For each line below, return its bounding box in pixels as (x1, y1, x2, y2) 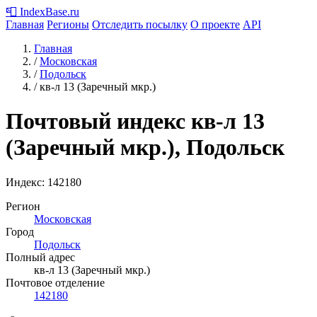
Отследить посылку (92, 18, 188, 30)
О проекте (190, 18, 240, 30)
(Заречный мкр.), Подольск (6, 134, 284, 161)
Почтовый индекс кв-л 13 (6, 108, 265, 134)
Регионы (47, 18, 89, 30)
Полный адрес (6, 250, 75, 263)
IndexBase (20, 6, 67, 18)
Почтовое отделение (6, 276, 105, 289)
